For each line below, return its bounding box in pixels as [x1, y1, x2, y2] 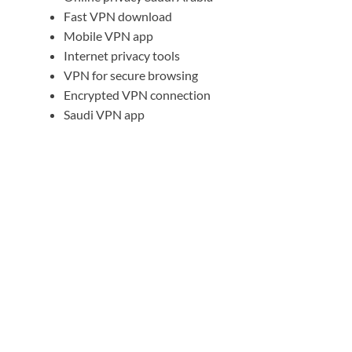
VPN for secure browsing [64, 67, 198, 82]
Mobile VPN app [64, 27, 153, 43]
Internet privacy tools [64, 47, 180, 63]
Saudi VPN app [64, 106, 145, 122]
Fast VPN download [64, 8, 172, 24]
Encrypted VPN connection [64, 86, 211, 102]
